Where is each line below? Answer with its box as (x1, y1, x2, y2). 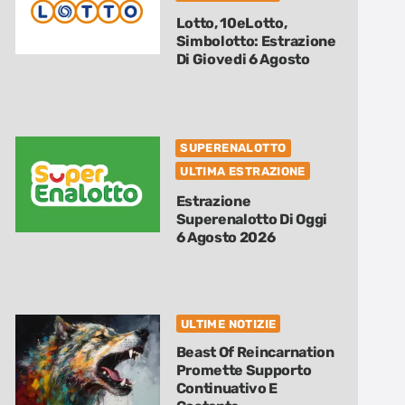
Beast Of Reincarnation (175, 343, 334, 361)
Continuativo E (175, 379, 278, 397)
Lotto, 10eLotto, (175, 14, 287, 32)
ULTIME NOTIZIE (180, 316, 277, 331)
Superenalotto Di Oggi (175, 210, 327, 228)
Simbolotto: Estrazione (175, 32, 336, 50)
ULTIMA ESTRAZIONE (180, 164, 306, 178)
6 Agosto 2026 (175, 228, 276, 246)
